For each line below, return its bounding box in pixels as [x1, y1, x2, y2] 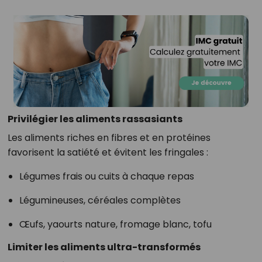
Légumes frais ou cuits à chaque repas [19, 170, 194, 184]
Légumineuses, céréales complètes [19, 194, 181, 208]
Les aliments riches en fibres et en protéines [7, 131, 211, 145]
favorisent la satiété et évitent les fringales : [7, 146, 208, 160]
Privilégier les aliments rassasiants [7, 112, 182, 126]
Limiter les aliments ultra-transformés [7, 240, 201, 254]
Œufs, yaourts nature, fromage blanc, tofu [19, 218, 212, 232]
